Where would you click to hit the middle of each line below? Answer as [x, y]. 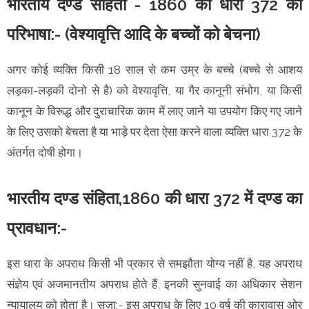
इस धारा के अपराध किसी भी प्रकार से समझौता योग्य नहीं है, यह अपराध [154, 263]
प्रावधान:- [37, 228]
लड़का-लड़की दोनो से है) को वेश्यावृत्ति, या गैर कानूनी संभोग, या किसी [154, 90]
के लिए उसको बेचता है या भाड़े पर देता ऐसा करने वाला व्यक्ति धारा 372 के [154, 131]
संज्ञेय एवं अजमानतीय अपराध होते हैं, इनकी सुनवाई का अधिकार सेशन [154, 284]
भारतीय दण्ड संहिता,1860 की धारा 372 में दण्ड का [154, 198]
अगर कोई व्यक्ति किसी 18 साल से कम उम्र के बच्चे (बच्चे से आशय [154, 69]
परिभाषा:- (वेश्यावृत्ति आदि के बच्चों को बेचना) [134, 34]
